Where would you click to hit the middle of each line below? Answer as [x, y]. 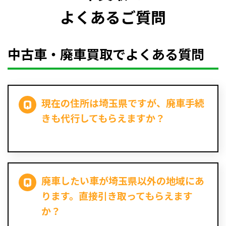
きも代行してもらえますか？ [103, 118]
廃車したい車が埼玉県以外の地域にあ [123, 181]
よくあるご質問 [113, 17]
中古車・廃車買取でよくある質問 [106, 54]
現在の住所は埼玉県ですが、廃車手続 [123, 103]
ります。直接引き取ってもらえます [117, 196]
